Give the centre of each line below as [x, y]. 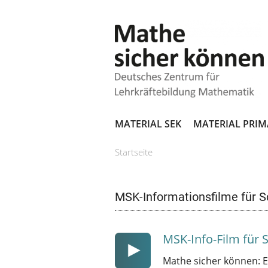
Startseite [134, 152]
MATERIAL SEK [148, 124]
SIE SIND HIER [164, 177]
